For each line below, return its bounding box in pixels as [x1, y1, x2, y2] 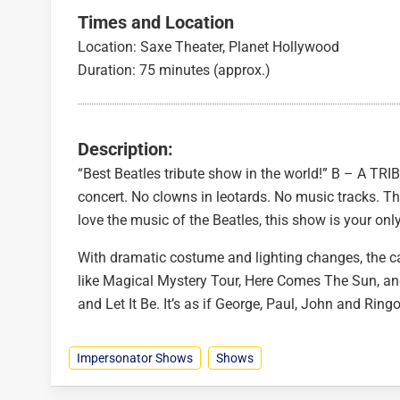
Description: [78, 138, 173, 161]
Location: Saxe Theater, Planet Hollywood [78, 37, 339, 55]
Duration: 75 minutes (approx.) [78, 61, 271, 79]
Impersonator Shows [77, 351, 193, 366]
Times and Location [78, 11, 234, 33]
